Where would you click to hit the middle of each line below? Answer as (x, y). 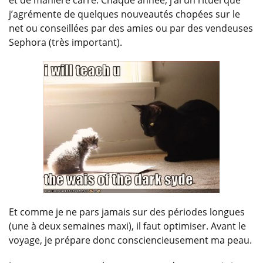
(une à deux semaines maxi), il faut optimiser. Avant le (127, 226)
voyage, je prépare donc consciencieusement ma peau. (130, 240)
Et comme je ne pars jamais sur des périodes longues (127, 212)
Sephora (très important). (65, 43)
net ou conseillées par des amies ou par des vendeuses (131, 28)
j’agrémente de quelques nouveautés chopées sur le (124, 14)
